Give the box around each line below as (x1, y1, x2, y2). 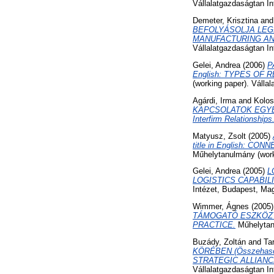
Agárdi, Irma (193, 95, 236, 105)
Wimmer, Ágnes (193, 202, 249, 212)
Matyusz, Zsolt (193, 131, 246, 141)
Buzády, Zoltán (193, 237, 246, 247)
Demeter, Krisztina (193, 16, 258, 26)
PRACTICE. (193, 220, 235, 230)
